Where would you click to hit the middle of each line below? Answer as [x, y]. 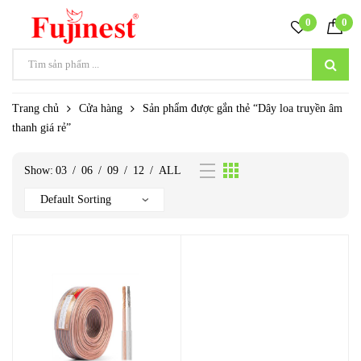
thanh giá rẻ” [41, 128]
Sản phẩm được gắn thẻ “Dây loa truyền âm [243, 109]
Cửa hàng [101, 109]
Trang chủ [35, 109]
